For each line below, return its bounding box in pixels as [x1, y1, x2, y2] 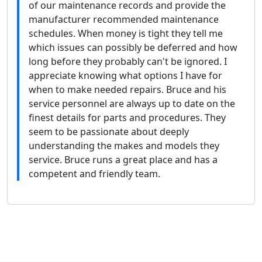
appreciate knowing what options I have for [29, 68, 222, 82]
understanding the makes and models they [29, 139, 219, 152]
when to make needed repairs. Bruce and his [29, 82, 226, 96]
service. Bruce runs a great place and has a [29, 153, 218, 166]
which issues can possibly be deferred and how [29, 40, 237, 54]
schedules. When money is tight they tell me [29, 26, 223, 40]
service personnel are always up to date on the [29, 96, 235, 110]
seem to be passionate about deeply [29, 125, 189, 138]
